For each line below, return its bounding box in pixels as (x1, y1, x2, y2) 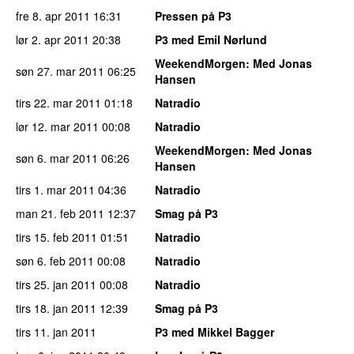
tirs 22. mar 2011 (16, 94, 101, 111)
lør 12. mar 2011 (16, 118, 99, 134)
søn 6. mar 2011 (16, 149, 98, 166)
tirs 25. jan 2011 (16, 276, 96, 292)
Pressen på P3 (155, 7, 232, 24)
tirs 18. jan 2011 (16, 299, 96, 316)
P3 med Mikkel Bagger (155, 323, 274, 340)
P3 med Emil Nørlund (155, 31, 267, 47)
